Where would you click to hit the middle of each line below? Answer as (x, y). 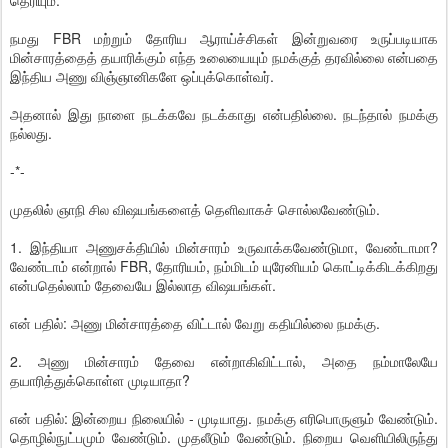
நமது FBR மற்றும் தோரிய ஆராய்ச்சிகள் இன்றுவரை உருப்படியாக (224, 38)
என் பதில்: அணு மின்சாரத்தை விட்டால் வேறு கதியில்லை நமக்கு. (195, 323)
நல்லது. (31, 133)
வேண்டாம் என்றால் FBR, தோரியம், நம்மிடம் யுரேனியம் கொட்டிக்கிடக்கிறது (224, 266)
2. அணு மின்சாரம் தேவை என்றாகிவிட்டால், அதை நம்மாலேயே (224, 361)
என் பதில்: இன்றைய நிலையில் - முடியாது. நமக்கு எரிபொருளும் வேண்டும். (224, 418)
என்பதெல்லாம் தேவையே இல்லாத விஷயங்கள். (143, 285)
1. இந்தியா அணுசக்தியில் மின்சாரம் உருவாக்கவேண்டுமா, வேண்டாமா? (224, 247)
